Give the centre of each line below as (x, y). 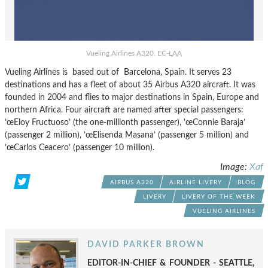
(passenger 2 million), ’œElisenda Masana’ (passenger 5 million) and (127, 135)
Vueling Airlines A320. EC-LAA (134, 53)
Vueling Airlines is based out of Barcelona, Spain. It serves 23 (118, 72)
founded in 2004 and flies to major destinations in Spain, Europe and (132, 97)
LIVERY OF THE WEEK (219, 197)
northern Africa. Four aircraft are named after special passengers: (124, 110)
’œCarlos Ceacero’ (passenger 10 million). (80, 147)
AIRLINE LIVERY (196, 182)
